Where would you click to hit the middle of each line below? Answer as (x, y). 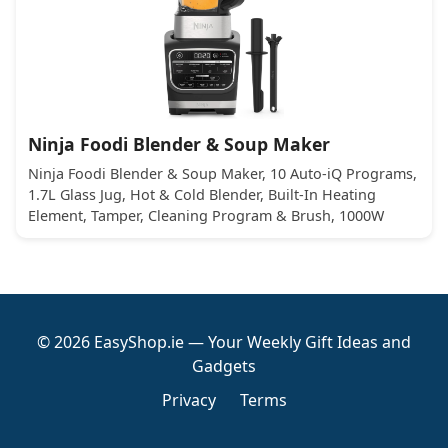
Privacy (188, 400)
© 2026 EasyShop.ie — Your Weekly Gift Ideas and (224, 342)
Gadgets (224, 366)
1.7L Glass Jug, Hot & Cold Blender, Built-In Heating (202, 194)
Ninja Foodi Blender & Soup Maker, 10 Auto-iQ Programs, (222, 173)
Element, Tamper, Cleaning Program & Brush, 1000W (206, 215)
